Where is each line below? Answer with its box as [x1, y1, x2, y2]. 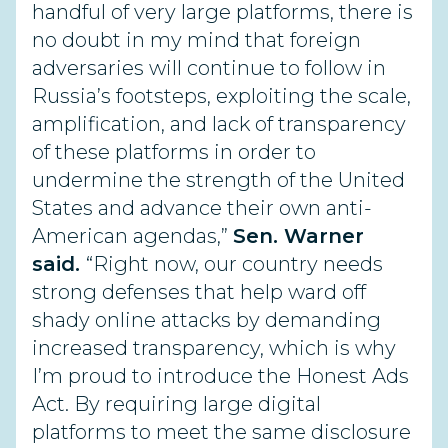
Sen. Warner [233, 224, 364, 248]
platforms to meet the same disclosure [32, 420, 411, 444]
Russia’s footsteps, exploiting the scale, [32, 84, 411, 108]
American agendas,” [32, 224, 233, 248]
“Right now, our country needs [86, 252, 383, 276]
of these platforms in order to [32, 140, 316, 164]
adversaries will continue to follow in [32, 56, 386, 80]
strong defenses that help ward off [32, 280, 366, 304]
